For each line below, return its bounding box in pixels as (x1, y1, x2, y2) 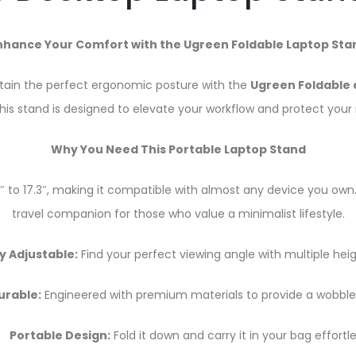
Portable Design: (9, 327, 110, 344)
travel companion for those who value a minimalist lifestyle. (11, 206, 345, 222)
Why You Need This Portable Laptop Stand (50, 141, 306, 158)
